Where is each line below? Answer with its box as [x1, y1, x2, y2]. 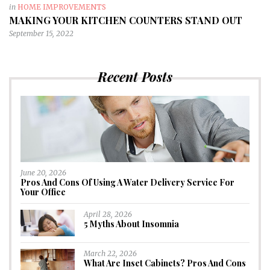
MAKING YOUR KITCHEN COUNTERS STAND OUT [9, 14, 242, 27]
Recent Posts [98, 67, 172, 86]
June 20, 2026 [20, 168, 66, 178]
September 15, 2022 [9, 29, 74, 39]
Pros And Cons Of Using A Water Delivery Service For [20, 177, 234, 189]
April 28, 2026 [84, 210, 132, 219]
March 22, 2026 [84, 248, 137, 258]
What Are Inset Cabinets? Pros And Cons [84, 257, 246, 269]
